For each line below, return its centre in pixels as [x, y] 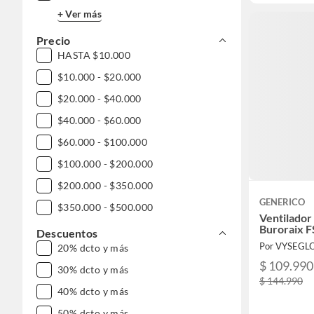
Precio [54, 40]
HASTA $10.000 [94, 55]
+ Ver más [80, 13]
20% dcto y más [93, 248]
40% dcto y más [93, 291]
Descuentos [67, 233]
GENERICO [282, 202]
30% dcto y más [93, 269]
